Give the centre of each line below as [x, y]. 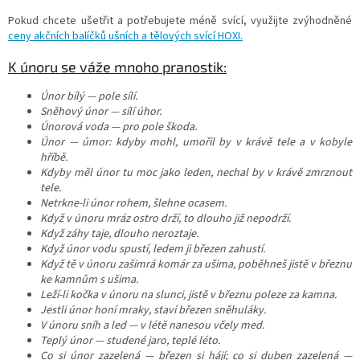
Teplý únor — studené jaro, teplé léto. [130, 340]
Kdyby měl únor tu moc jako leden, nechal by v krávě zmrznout [196, 172]
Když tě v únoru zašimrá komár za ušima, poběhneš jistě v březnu [196, 264]
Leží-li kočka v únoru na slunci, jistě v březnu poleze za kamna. [188, 295]
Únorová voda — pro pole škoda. [119, 127]
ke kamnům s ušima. [89, 279]
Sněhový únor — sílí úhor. [101, 111]
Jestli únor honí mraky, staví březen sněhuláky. [153, 310]
